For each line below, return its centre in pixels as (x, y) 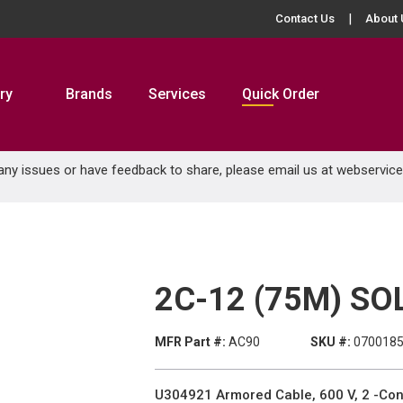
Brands (89, 94)
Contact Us (305, 18)
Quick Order (281, 94)
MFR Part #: (190, 342)
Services (177, 94)
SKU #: (330, 342)
